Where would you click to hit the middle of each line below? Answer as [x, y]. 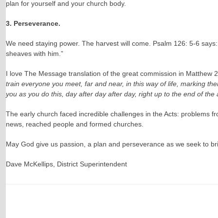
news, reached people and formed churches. [74, 124]
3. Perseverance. [33, 24]
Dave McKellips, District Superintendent [66, 164]
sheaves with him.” [34, 54]
